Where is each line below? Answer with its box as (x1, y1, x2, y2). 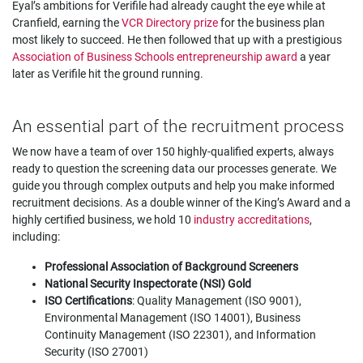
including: (12, 230, 60, 243)
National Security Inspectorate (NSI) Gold (45, 277, 251, 290)
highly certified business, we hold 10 (12, 213, 194, 226)
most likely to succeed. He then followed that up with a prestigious (12, 33, 342, 46)
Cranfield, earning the (12, 16, 122, 29)
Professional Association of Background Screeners (45, 260, 298, 273)
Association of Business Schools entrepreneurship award (12, 50, 297, 63)
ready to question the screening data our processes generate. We (12, 162, 336, 175)
